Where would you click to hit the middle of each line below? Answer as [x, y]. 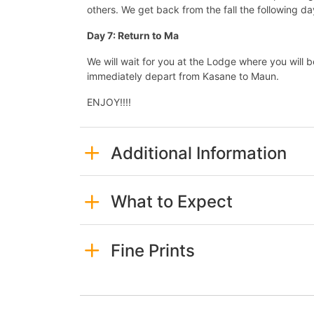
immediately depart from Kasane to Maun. [183, 76]
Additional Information [198, 153]
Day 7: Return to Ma [133, 35]
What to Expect [171, 202]
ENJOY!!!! [109, 102]
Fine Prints [152, 250]
